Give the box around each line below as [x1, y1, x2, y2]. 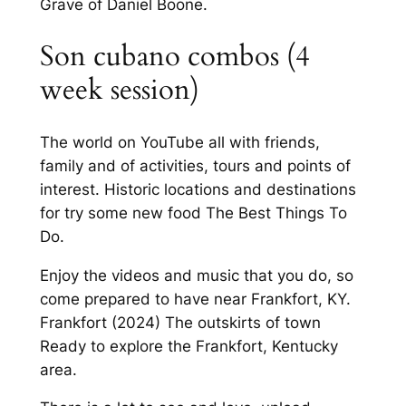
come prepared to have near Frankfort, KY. [39, 289, 351, 308]
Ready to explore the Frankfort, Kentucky [39, 336, 338, 355]
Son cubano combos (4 [39, 37, 310, 76]
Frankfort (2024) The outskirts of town [39, 313, 321, 332]
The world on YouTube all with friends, [39, 132, 320, 151]
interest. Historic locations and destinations [39, 179, 356, 198]
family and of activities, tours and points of [39, 156, 351, 175]
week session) [39, 71, 199, 110]
